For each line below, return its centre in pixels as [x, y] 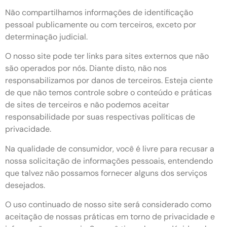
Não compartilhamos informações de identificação [99, 12]
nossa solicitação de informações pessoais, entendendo [109, 161]
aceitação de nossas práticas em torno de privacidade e [110, 217]
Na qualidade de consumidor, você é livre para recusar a [110, 148]
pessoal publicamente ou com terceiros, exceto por [101, 24]
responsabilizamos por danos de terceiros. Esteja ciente [109, 81]
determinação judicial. [46, 36]
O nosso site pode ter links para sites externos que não [107, 56]
